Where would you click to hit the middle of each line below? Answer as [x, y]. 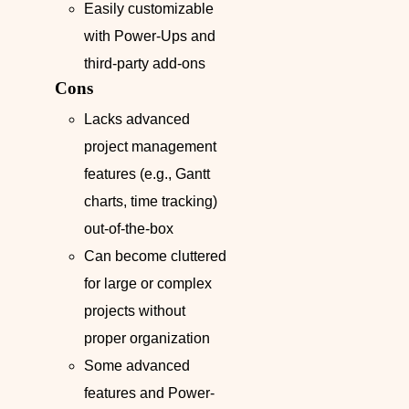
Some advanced [137, 366]
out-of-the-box [129, 229]
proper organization [147, 339]
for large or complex [148, 284]
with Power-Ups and [150, 37]
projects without [135, 311]
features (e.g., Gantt [147, 174]
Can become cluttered [155, 257]
